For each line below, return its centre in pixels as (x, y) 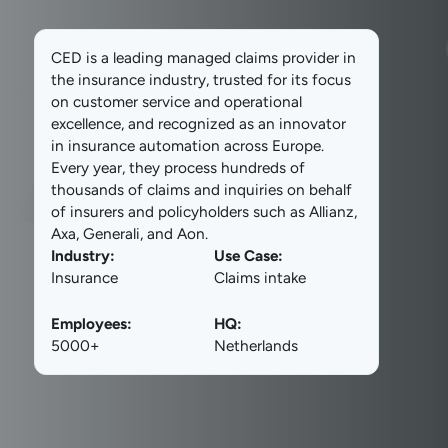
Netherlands (256, 345)
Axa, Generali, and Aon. (130, 233)
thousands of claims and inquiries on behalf (202, 189)
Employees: (92, 323)
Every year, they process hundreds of (178, 167)
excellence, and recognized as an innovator (199, 123)
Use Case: (249, 255)
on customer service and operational (177, 101)
